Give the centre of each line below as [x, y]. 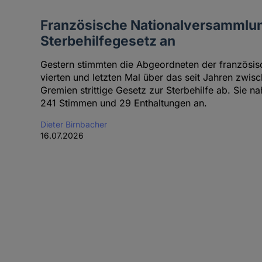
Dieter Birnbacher [73, 125]
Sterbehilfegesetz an [108, 41]
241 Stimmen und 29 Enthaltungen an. [123, 103]
